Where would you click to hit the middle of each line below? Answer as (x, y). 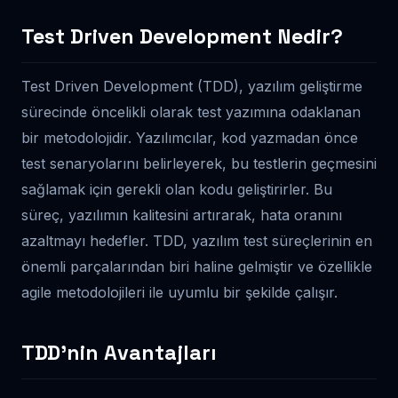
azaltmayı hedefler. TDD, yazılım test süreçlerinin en (197, 240)
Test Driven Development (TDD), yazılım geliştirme (192, 86)
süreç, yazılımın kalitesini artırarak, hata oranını (182, 215)
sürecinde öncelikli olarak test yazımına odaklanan (191, 111)
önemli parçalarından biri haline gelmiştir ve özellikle (197, 266)
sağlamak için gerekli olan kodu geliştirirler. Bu (177, 189)
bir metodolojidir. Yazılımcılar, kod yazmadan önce (190, 137)
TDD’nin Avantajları (119, 352)
